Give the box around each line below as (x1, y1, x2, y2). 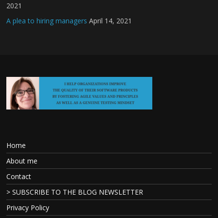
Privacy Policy (6, 203, 50, 212)
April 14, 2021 (89, 16, 132, 25)
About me (6, 156, 38, 165)
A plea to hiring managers (6, 16, 88, 25)
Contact (6, 172, 32, 181)
